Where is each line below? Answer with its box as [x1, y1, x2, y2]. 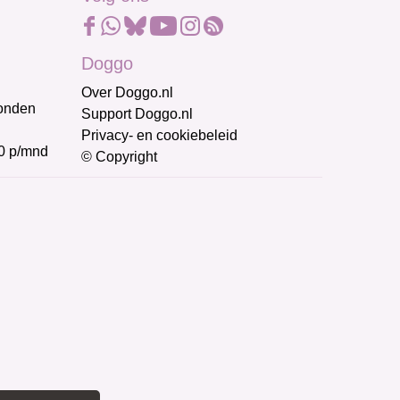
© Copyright [81, 149, 157, 165]
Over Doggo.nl [81, 85, 173, 101]
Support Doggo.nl [81, 106, 193, 122]
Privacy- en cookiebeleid [81, 128, 237, 144]
